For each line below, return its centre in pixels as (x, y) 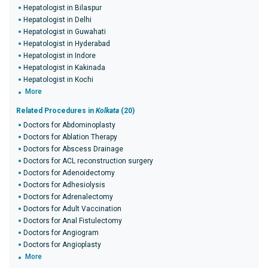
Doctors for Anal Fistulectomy (73, 221)
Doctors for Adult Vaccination (72, 209)
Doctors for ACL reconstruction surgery (88, 161)
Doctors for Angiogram (61, 233)
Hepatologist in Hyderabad (67, 44)
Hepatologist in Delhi (57, 20)
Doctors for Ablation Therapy (70, 137)
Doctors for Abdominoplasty (69, 125)
